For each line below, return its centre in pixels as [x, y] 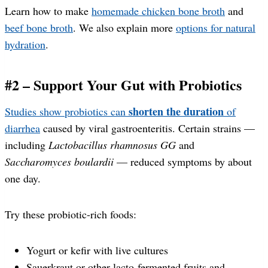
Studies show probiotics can [67, 111]
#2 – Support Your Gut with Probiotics [123, 84]
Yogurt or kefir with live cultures [97, 250]
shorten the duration [176, 111]
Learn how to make [48, 10]
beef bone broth [39, 27]
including [27, 144]
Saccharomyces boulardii [59, 161]
